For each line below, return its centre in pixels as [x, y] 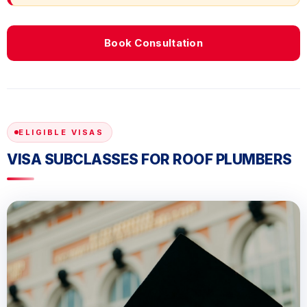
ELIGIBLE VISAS [61, 133]
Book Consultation [153, 43]
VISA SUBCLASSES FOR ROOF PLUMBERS [149, 160]
